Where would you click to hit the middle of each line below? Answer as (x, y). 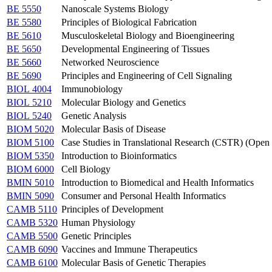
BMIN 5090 (30, 195)
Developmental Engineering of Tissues (135, 49)
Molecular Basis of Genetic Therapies (134, 262)
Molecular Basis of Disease (114, 129)
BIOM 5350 (30, 155)
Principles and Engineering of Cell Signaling (147, 75)
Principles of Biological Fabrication (129, 22)
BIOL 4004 (29, 89)
